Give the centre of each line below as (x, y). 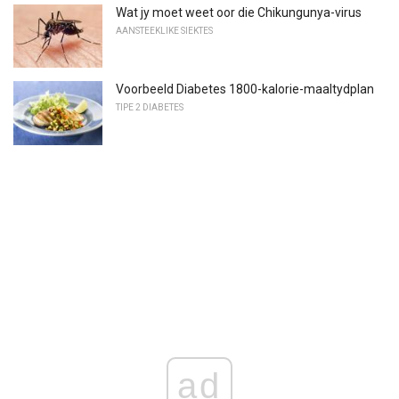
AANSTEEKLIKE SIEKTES (164, 30)
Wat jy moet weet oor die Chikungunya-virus (239, 12)
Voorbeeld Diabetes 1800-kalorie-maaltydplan (245, 90)
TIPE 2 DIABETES (150, 108)
